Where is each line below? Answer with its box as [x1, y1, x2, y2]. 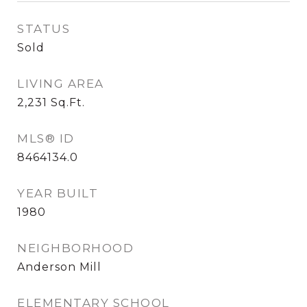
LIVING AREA [17, 77, 104, 90]
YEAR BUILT [17, 186, 98, 200]
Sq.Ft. [51, 96, 85, 109]
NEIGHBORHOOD [17, 241, 134, 255]
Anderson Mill [17, 260, 101, 273]
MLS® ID [17, 132, 75, 145]
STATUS [17, 22, 70, 36]
